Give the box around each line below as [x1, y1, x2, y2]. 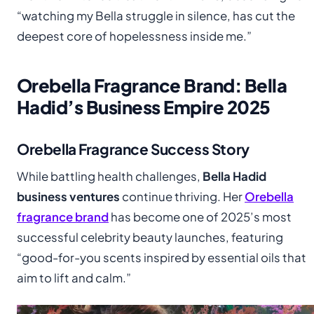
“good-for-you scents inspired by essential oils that [17, 250, 306, 265]
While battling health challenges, [17, 168, 203, 184]
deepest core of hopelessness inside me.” [17, 28, 252, 43]
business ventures [17, 189, 120, 204]
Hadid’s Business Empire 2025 [17, 95, 271, 118]
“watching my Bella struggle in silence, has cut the [17, 8, 295, 23]
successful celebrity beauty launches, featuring [17, 229, 283, 245]
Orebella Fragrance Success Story [17, 139, 250, 158]
